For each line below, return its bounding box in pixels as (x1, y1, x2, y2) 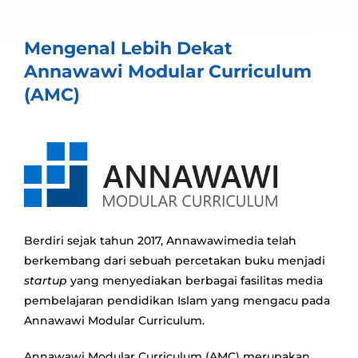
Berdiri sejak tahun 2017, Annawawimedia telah (24, 233, 296, 249)
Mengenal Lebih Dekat (24, 38, 233, 59)
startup (24, 273, 67, 288)
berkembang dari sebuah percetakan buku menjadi (24, 253, 325, 268)
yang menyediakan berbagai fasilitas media (67, 273, 323, 288)
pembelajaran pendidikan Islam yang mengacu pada (24, 293, 330, 308)
